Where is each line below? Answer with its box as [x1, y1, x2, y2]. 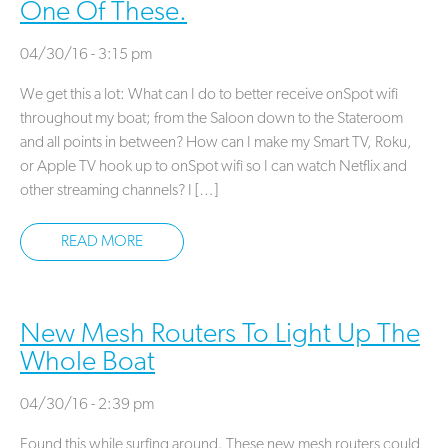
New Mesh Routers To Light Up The [20, 321, 420, 350]
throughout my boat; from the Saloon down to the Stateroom [20, 111, 403, 128]
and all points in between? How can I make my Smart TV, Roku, [20, 135, 412, 152]
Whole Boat [20, 349, 155, 378]
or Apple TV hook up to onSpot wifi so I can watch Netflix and [20, 159, 407, 176]
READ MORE [61, 234, 143, 251]
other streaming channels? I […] [20, 183, 218, 200]
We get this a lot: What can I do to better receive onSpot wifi [20, 87, 398, 104]
